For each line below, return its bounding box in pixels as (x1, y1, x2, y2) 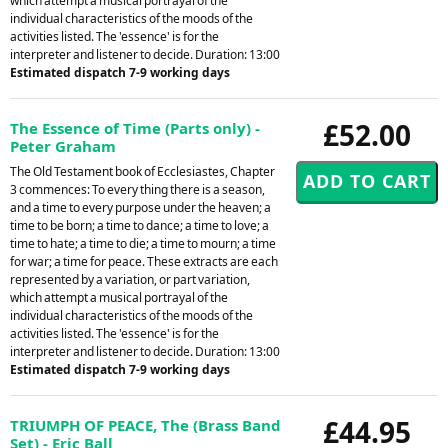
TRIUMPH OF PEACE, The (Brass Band (10, 414, 281, 435)
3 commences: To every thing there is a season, (10, 180, 265, 198)
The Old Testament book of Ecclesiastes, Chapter (10, 162, 275, 180)
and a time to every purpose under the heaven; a (10, 198, 271, 216)
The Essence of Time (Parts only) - (10, 117, 260, 138)
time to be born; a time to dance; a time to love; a (10, 216, 269, 234)
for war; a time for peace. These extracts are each (10, 252, 278, 270)
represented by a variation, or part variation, (10, 270, 250, 288)
